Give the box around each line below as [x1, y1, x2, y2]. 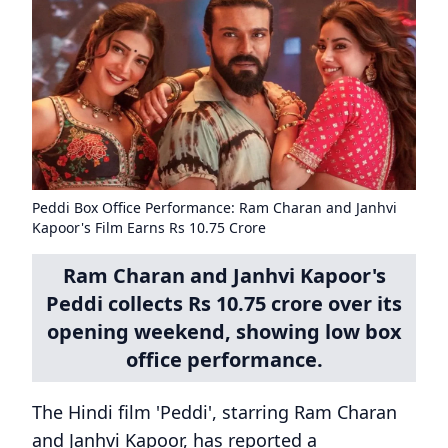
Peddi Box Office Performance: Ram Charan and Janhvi [32, 198, 397, 217]
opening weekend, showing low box [46, 318, 402, 345]
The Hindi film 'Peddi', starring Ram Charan [32, 400, 397, 424]
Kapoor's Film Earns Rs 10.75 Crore [32, 218, 266, 237]
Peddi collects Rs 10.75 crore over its [46, 290, 402, 317]
